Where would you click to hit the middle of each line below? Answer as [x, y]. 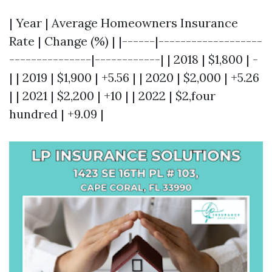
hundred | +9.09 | [56, 114]
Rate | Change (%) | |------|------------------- [136, 41]
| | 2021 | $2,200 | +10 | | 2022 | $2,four [112, 96]
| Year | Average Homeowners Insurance [124, 23]
